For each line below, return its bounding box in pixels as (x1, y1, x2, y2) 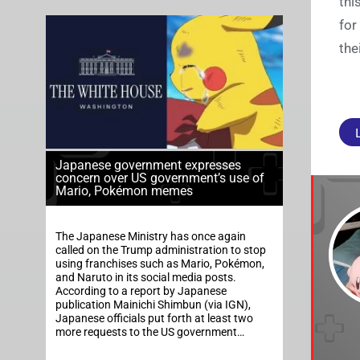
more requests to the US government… (55, 325, 244, 339)
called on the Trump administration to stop (55, 243, 266, 257)
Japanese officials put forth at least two (55, 311, 253, 325)
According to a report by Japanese (55, 284, 227, 298)
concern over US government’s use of (55, 170, 264, 186)
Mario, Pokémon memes (55, 182, 193, 198)
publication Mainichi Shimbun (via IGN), (55, 297, 251, 312)
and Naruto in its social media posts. (55, 270, 236, 284)
